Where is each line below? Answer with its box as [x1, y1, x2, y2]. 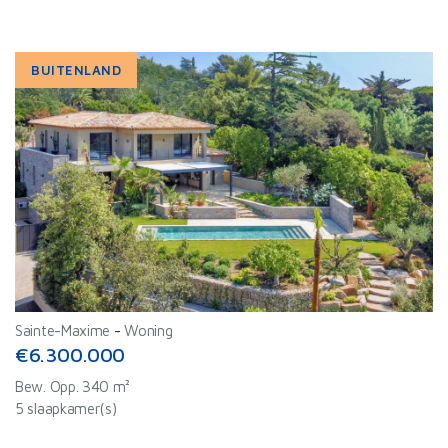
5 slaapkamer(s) [15, 400, 117, 417]
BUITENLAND [31, 62, 122, 78]
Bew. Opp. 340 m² [15, 378, 131, 395]
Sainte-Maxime [15, 322, 111, 339]
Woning [124, 322, 173, 339]
